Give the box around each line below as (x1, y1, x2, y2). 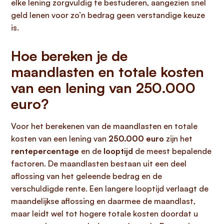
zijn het (164, 133, 192, 143)
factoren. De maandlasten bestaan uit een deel (11, 158, 186, 168)
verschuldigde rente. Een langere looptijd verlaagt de (11, 183, 208, 193)
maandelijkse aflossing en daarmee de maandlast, (11, 196, 195, 206)
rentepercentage (11, 146, 79, 156)
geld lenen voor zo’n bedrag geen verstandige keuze (11, 10, 205, 20)
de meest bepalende (133, 146, 211, 156)
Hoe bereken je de (11, 47, 127, 64)
